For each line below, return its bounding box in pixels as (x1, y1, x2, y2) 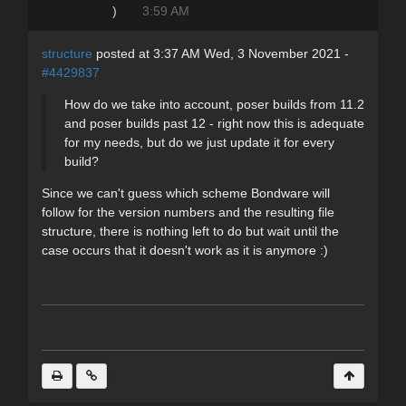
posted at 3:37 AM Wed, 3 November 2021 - (92, 45, 349, 61)
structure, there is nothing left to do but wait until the (42, 223, 339, 238)
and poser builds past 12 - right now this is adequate (64, 115, 364, 130)
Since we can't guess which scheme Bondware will (42, 185, 330, 200)
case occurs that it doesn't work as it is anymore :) (42, 242, 328, 257)
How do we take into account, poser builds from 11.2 (64, 96, 364, 111)
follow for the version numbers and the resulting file (42, 204, 334, 219)
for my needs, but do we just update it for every (64, 134, 334, 150)
